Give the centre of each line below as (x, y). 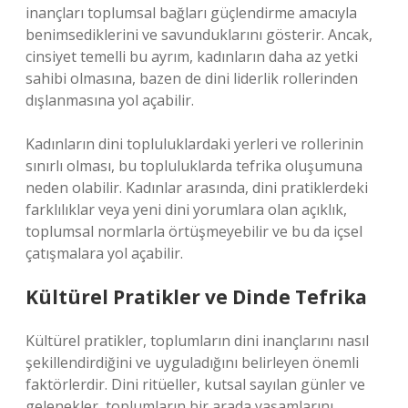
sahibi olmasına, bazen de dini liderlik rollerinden (192, 78)
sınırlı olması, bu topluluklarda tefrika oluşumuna (194, 166)
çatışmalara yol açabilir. (104, 253)
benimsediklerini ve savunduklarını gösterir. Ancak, (199, 35)
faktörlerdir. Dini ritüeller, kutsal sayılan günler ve (195, 384)
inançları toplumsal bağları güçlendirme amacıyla (191, 13)
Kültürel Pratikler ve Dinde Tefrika (196, 297)
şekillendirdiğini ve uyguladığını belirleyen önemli (192, 362)
